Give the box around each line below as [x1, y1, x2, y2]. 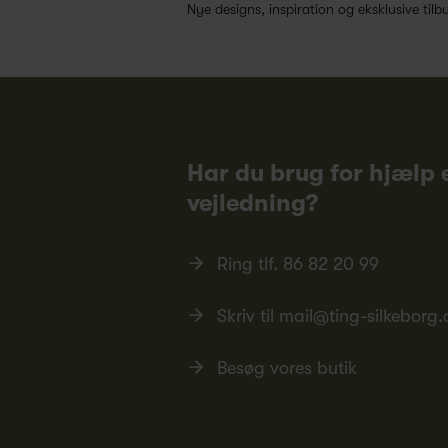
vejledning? [187, 189, 318, 218]
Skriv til [217, 306, 279, 327]
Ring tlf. [217, 254, 283, 275]
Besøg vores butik [217, 358, 357, 379]
